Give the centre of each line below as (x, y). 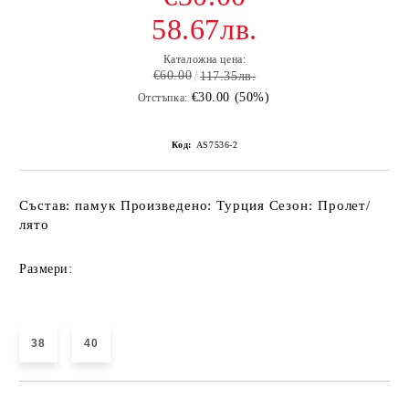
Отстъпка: (163, 98)
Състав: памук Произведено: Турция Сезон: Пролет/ (195, 205)
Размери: (46, 269)
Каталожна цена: (204, 59)
